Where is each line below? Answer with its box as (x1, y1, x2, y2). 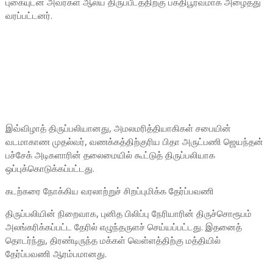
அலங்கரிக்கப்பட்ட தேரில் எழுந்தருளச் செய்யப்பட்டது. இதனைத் (5, 221, 242, 233)
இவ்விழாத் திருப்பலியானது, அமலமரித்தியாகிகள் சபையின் (5, 122, 231, 134)
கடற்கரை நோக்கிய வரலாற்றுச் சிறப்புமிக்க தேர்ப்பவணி (5, 185, 214, 197)
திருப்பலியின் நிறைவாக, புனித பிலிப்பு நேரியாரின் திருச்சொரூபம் (5, 207, 252, 219)
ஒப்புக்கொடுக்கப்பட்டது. (5, 162, 94, 174)
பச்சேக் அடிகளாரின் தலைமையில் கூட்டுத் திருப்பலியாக (5, 149, 215, 161)
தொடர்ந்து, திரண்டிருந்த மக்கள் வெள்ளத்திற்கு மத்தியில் (5, 234, 221, 246)
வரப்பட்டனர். (5, 9, 52, 21)
